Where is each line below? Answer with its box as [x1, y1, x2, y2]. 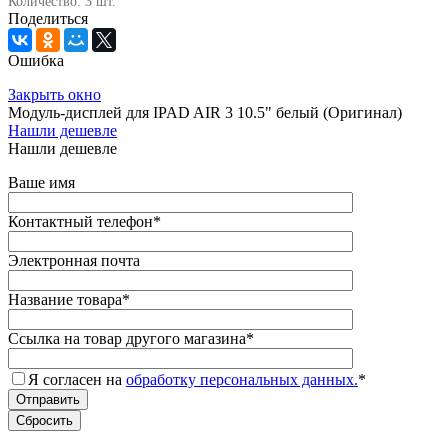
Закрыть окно [8, 86, 101, 104]
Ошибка [8, 52, 64, 70]
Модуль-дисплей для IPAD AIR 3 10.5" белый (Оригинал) [8, 104, 402, 122]
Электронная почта [8, 252, 140, 270]
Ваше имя [8, 174, 75, 192]
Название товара [8, 291, 122, 309]
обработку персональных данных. [126, 371, 358, 389]
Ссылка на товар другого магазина [8, 330, 246, 348]
